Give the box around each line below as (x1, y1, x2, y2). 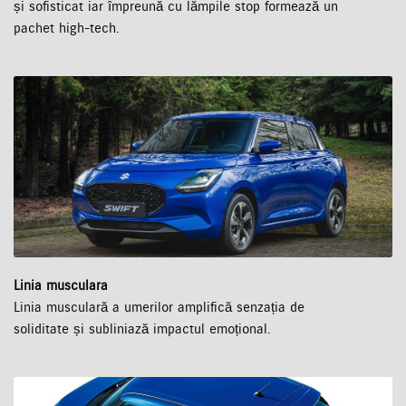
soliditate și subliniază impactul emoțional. (14, 320, 270, 339)
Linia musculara (14, 276, 108, 295)
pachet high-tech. (14, 19, 119, 38)
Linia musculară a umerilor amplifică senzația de (14, 298, 304, 317)
